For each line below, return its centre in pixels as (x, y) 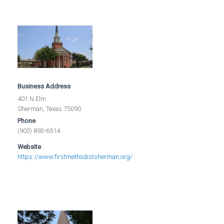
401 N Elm (32, 98)
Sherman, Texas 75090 (49, 108)
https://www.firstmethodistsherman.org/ (75, 156)
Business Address (44, 86)
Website (29, 146)
